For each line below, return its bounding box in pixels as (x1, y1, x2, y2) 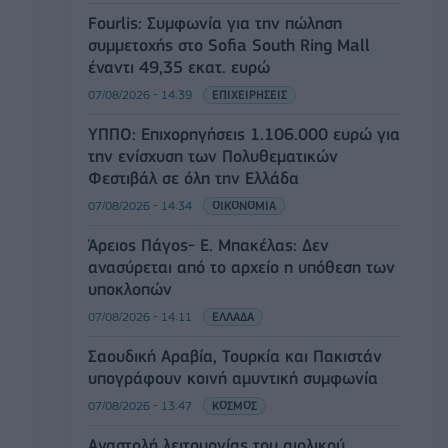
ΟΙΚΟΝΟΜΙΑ (212, 197, 276, 213)
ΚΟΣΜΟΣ (212, 397, 257, 413)
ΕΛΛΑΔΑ (212, 308, 254, 324)
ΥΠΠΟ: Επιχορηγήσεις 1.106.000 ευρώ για (88, 123, 400, 144)
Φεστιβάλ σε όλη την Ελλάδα (88, 167, 299, 188)
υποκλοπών (88, 278, 172, 299)
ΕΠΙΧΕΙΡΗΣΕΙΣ (212, 86, 287, 102)
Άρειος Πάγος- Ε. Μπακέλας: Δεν (88, 234, 329, 255)
